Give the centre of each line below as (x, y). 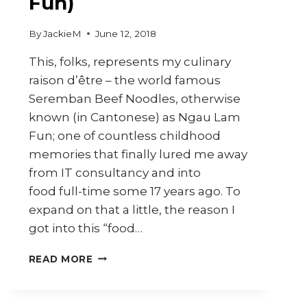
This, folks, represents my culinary (130, 61)
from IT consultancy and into (114, 172)
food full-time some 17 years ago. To (134, 191)
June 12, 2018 (125, 33)
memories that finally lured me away (138, 154)
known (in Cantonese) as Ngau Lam (134, 117)
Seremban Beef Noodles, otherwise (134, 98)
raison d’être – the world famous (124, 80)
